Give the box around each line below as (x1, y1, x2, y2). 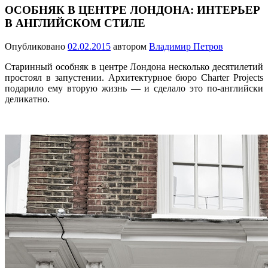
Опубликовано (5, 41, 68, 51)
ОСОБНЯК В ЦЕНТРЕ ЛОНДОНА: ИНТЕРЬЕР (5, 4, 260, 17)
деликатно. (5, 93, 50, 104)
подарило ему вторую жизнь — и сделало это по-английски (5, 83, 263, 93)
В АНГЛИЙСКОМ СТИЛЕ (5, 17, 145, 30)
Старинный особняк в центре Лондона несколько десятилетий (5, 61, 263, 72)
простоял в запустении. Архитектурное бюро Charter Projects (5, 72, 263, 83)
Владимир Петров (149, 41, 223, 51)
